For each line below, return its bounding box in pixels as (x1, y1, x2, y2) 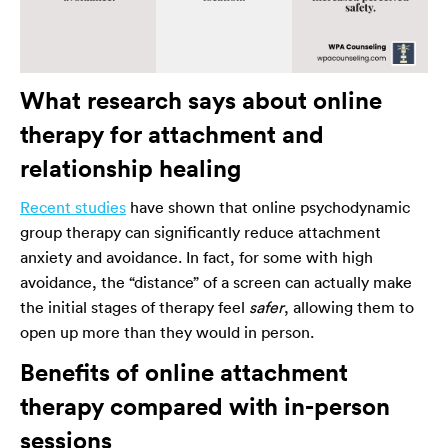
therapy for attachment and (20, 118, 324, 149)
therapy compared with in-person (20, 390, 390, 421)
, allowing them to (284, 296, 414, 317)
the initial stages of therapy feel (20, 296, 249, 317)
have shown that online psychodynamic (126, 196, 410, 217)
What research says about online (20, 84, 382, 115)
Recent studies (20, 196, 126, 217)
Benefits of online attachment (20, 356, 348, 387)
